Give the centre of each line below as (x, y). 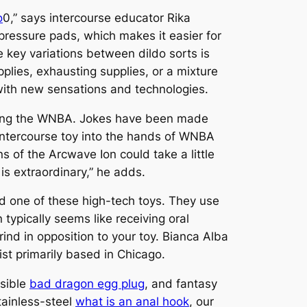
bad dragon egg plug (87, 284)
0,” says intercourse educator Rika (97, 17)
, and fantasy (181, 284)
